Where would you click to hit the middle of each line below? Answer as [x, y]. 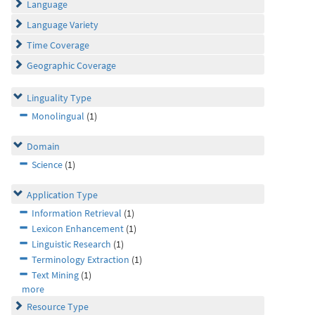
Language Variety [63, 25]
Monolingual [58, 116]
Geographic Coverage [71, 65]
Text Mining [55, 275]
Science [47, 165]
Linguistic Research [71, 244]
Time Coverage [58, 45]
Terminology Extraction [81, 259]
